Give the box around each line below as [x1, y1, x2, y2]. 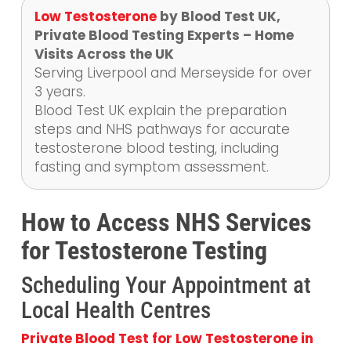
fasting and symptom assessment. [34, 157, 269, 176]
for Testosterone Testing [20, 235, 267, 266]
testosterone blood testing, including [34, 138, 279, 157]
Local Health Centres [20, 296, 211, 324]
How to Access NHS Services [20, 207, 312, 237]
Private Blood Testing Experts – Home [34, 25, 294, 45]
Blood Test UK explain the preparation [34, 100, 287, 120]
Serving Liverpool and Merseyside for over [34, 63, 312, 82]
